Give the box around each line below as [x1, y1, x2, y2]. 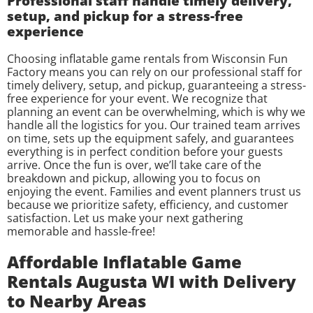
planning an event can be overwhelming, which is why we [7, 103, 305, 119]
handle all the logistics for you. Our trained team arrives [7, 117, 300, 133]
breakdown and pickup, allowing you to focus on [7, 170, 261, 186]
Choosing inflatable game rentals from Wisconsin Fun [7, 50, 288, 66]
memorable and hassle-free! [7, 223, 155, 239]
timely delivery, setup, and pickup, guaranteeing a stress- [7, 77, 306, 93]
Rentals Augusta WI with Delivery [7, 269, 296, 293]
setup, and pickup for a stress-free [7, 7, 243, 25]
